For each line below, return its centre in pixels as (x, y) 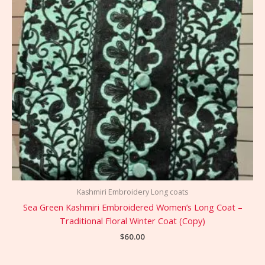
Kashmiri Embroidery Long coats (132, 192)
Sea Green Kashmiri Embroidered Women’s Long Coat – (132, 207)
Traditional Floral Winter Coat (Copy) (132, 220)
